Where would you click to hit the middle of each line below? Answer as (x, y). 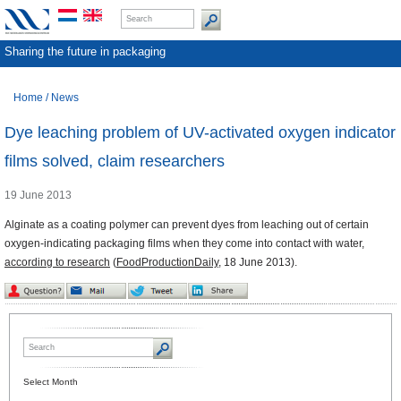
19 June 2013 (38, 196)
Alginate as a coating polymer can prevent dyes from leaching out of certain (187, 225)
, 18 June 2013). (258, 263)
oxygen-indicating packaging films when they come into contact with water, (184, 244)
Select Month (51, 382)
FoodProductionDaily (167, 263)
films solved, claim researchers (115, 162)
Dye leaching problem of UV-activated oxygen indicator (200, 133)
